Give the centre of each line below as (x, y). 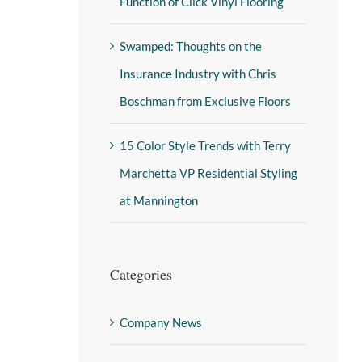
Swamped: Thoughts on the (190, 46)
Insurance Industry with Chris (198, 74)
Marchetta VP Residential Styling (208, 173)
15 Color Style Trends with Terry (205, 146)
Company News (160, 323)
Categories (141, 274)
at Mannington (158, 201)
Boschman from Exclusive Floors (205, 101)
